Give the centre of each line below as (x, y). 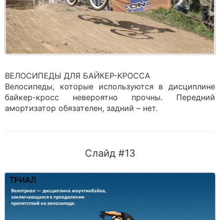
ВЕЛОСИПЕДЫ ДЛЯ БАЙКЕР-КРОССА (78, 76)
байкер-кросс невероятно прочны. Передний (110, 97)
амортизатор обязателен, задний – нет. (81, 108)
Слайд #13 (110, 153)
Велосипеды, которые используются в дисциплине (110, 86)
